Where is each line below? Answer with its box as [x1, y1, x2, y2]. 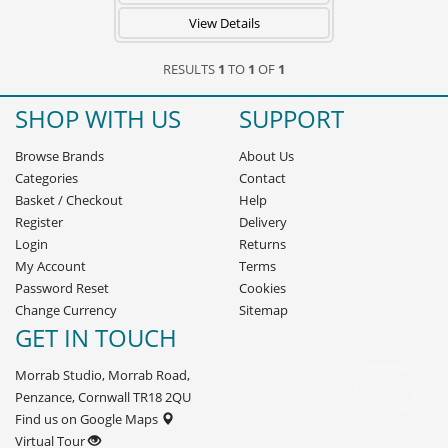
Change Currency [15, 301, 117, 319]
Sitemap [239, 301, 288, 319]
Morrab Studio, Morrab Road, [15, 366, 190, 384]
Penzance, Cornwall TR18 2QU [15, 388, 191, 406]
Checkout [66, 191, 123, 209]
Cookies [239, 279, 286, 297]
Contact [239, 169, 286, 187]
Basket [15, 191, 55, 209]
